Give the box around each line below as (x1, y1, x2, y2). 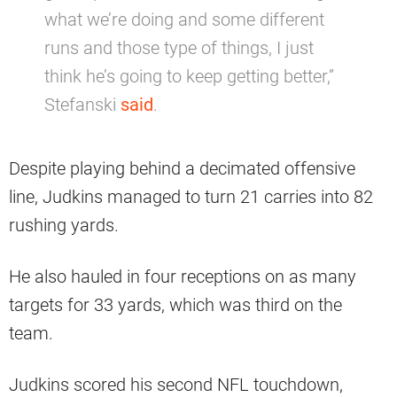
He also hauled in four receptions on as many (9, 266, 356, 288)
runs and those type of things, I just (44, 37, 314, 59)
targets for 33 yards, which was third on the (9, 294, 342, 316)
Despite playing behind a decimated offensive (9, 158, 355, 180)
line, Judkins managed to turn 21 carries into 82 (9, 186, 373, 208)
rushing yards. (9, 214, 119, 237)
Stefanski (44, 94, 121, 116)
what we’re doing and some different (44, 9, 324, 31)
